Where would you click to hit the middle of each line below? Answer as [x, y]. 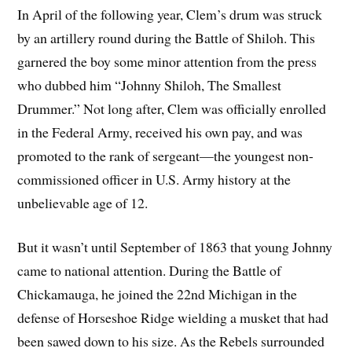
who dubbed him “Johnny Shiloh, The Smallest [150, 84]
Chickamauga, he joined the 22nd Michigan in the [158, 294]
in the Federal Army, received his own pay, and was [160, 132]
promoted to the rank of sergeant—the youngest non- [166, 155]
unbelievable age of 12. [83, 202]
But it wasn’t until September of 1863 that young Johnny [175, 247]
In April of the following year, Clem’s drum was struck [170, 14]
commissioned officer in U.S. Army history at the [154, 179]
